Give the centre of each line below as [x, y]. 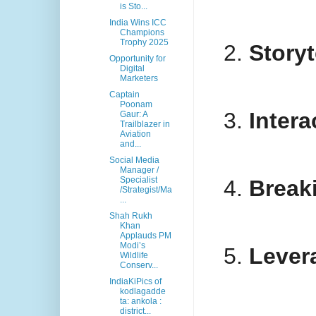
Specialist [138, 180]
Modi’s [132, 246]
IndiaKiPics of [135, 282]
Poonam [136, 105]
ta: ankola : [140, 302]
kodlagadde [142, 292]
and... [130, 144]
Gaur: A [133, 115]
